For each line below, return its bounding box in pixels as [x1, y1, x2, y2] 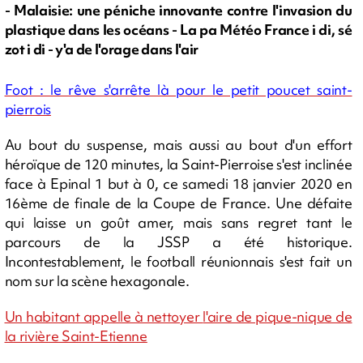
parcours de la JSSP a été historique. [4, 232, 352, 251]
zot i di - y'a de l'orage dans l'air [4, 40, 199, 59]
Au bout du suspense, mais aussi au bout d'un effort [4, 135, 352, 154]
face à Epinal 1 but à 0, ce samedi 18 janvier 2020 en [4, 173, 352, 193]
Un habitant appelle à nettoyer [4, 306, 203, 326]
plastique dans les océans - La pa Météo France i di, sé [4, 20, 352, 40]
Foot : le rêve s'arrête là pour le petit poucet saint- [4, 79, 352, 99]
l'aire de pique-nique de [203, 306, 352, 326]
